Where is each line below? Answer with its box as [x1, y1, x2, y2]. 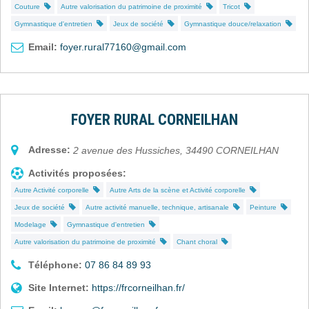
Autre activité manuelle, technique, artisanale [86, 203, 233, 211]
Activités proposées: [28, 167, 126, 179]
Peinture [250, 203, 281, 211]
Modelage [14, 220, 50, 228]
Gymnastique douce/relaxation [184, 19, 286, 28]
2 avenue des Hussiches [73, 144, 180, 156]
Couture [14, 2, 44, 10]
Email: [28, 41, 57, 52]
